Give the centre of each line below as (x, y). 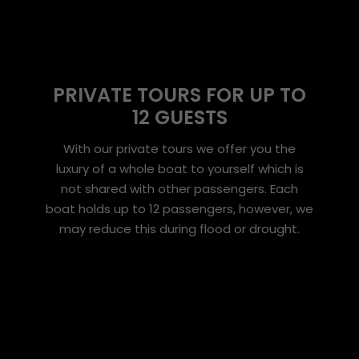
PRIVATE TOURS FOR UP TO (179, 95)
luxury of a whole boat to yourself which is (179, 168)
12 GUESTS (179, 117)
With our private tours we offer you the (179, 148)
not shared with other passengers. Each (179, 188)
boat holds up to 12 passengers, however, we (179, 208)
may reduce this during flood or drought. (179, 228)
